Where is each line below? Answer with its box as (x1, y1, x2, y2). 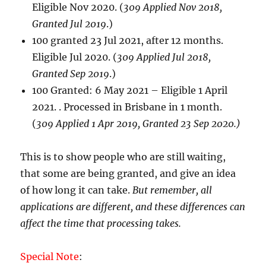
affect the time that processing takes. (20, 217, 182, 229)
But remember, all (132, 183, 213, 196)
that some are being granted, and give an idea (20, 167, 236, 179)
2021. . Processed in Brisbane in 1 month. (32, 100, 223, 113)
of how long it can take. (20, 183, 133, 196)
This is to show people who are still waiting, (20, 150, 226, 163)
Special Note (20, 250, 80, 262)
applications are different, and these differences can (20, 200, 246, 213)
